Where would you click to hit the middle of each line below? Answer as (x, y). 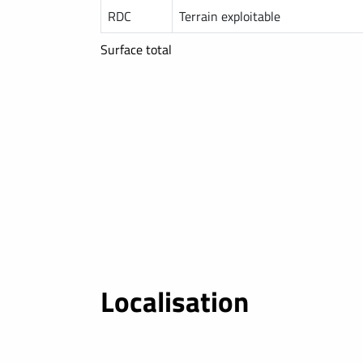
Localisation (175, 302)
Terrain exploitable (230, 17)
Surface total (136, 50)
